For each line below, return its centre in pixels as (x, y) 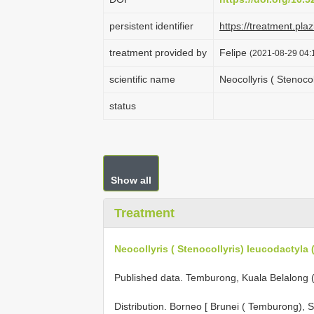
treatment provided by (158, 53)
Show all (131, 180)
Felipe (234, 53)
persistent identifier (151, 26)
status (123, 106)
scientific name (142, 79)
